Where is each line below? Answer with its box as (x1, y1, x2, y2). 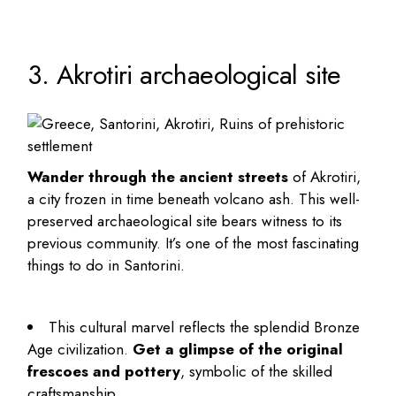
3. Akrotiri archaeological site (27, 55, 341, 94)
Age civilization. (27, 338, 133, 360)
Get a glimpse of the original (133, 338, 344, 360)
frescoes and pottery (27, 360, 181, 382)
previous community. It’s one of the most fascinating (27, 232, 360, 254)
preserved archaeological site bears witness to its (27, 209, 343, 232)
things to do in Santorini (27, 254, 181, 276)
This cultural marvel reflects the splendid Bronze (49, 316, 361, 338)
